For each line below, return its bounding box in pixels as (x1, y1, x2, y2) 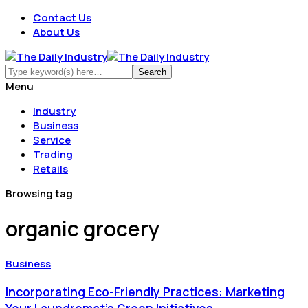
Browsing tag (5, 186, 73, 201)
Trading (33, 147, 73, 162)
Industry (33, 104, 76, 118)
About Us (33, 25, 80, 39)
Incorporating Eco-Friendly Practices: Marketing (5, 283, 285, 300)
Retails (33, 162, 68, 176)
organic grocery (5, 214, 159, 243)
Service (33, 133, 71, 147)
